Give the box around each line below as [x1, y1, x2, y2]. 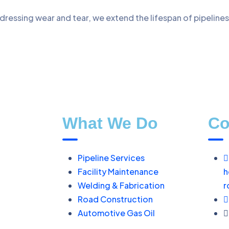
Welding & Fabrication [78, 180, 165, 191]
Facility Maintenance [78, 166, 158, 177]
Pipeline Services [78, 152, 145, 163]
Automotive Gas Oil [78, 208, 155, 218]
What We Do [62, 114, 158, 132]
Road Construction [78, 194, 153, 204]
